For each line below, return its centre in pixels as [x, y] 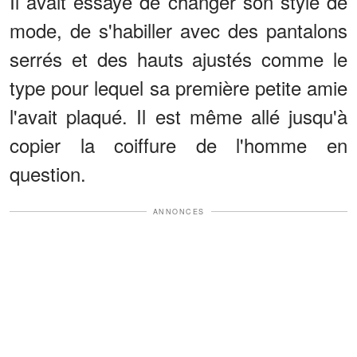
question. [48, 173]
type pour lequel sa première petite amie [178, 87]
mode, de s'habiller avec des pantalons [178, 29]
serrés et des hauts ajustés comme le [178, 58]
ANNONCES [178, 211]
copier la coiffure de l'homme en [178, 144]
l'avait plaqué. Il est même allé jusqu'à [178, 116]
